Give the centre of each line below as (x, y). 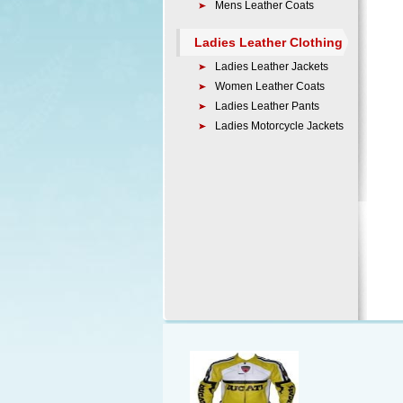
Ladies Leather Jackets (272, 67)
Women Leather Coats (270, 86)
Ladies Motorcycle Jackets (279, 126)
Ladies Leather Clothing (269, 42)
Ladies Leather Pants (267, 106)
